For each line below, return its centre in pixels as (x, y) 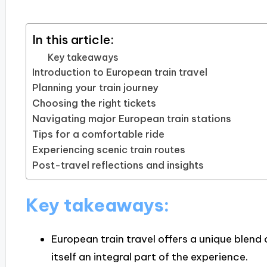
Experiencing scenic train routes (108, 150)
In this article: (73, 40)
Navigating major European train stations (131, 119)
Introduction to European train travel (119, 72)
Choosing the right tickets (94, 103)
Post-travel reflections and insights (118, 165)
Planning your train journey (95, 88)
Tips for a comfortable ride (98, 134)
